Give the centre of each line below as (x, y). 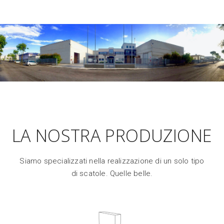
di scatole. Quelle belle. (112, 174)
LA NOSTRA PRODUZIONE (112, 136)
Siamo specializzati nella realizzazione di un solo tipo (112, 161)
